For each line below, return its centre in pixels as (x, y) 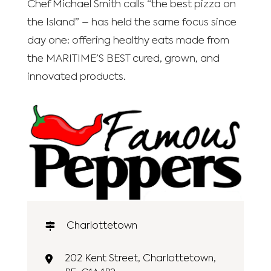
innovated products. (76, 77)
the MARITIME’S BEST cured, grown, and (123, 59)
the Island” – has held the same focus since (132, 23)
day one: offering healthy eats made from (128, 41)
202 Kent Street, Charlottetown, (140, 259)
